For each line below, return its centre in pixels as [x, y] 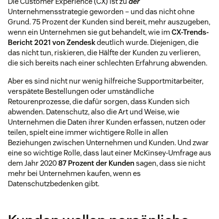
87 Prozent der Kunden [96, 163]
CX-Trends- [190, 32]
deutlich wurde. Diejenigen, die [147, 42]
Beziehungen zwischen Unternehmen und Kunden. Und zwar [108, 142]
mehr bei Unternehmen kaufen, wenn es [74, 173]
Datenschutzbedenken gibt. [54, 183]
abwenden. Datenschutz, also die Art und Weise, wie [94, 111]
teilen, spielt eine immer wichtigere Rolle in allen [88, 132]
